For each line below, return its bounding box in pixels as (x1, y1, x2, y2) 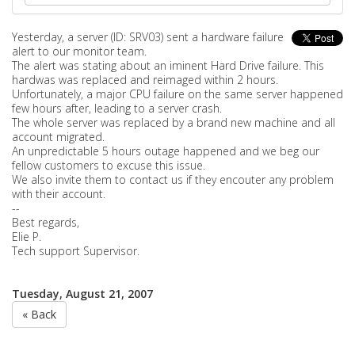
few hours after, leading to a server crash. (12, 101, 222, 116)
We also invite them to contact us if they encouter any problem (12, 172, 334, 187)
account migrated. (12, 129, 105, 144)
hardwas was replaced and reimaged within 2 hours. (12, 72, 278, 87)
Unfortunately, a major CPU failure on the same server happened (12, 86, 343, 101)
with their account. (12, 186, 109, 201)
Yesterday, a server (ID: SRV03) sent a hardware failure (12, 29, 284, 44)
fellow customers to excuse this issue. (12, 158, 205, 173)
